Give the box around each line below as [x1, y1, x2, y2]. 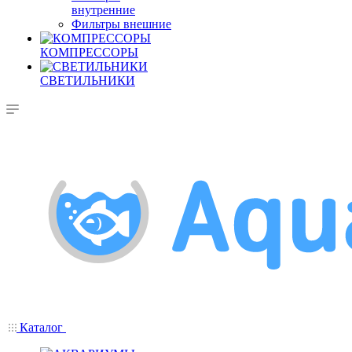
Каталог [16, 321, 66, 334]
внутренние [71, 3, 135, 16]
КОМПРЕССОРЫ [40, 46, 138, 59]
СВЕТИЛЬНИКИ [40, 74, 135, 87]
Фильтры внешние [71, 17, 171, 31]
